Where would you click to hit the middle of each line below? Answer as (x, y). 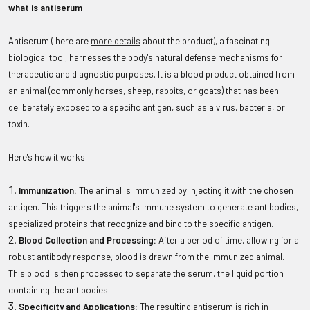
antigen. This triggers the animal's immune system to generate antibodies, (153, 207)
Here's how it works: (48, 157)
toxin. (19, 124)
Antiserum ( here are (49, 41)
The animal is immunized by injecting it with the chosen (185, 190)
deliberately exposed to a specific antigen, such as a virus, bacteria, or (147, 107)
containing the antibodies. (59, 290)
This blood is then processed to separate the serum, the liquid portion (146, 273)
